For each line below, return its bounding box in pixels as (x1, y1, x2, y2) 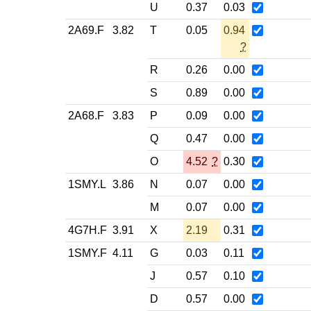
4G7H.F (68, 224, 107, 236)
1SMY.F (68, 247, 107, 259)
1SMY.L (68, 178, 106, 190)
